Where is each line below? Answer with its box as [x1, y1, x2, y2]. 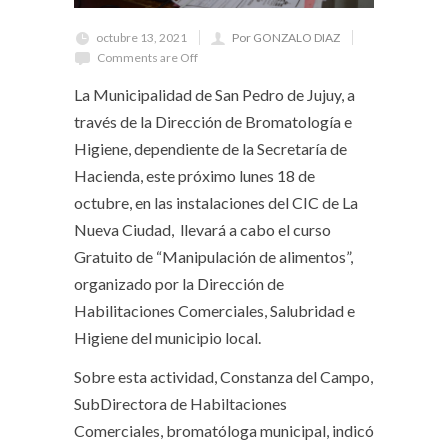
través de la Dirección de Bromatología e [74, 112, 352, 132]
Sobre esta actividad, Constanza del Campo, [74, 367, 373, 387]
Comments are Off [97, 50, 198, 66]
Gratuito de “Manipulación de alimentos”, [74, 247, 353, 267]
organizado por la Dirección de [74, 274, 284, 294]
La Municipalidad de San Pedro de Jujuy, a [74, 85, 355, 105]
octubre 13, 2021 [96, 30, 187, 46]
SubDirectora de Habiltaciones [74, 394, 287, 414]
